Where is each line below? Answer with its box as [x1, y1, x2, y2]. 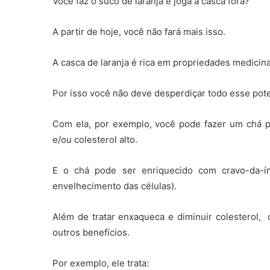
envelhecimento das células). [52, 180, 177, 192]
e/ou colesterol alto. [52, 134, 137, 146]
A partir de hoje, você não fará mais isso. [52, 26, 225, 38]
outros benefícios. [52, 227, 130, 239]
